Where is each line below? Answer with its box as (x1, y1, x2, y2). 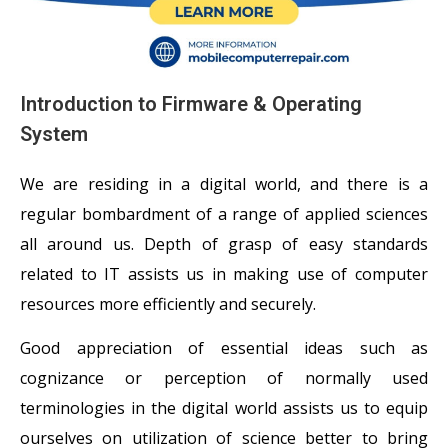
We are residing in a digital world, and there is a (20, 173, 428, 195)
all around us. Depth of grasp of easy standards (20, 233, 428, 255)
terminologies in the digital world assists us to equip (20, 397, 428, 420)
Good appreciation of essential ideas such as (20, 337, 428, 360)
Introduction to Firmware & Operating (20, 92, 362, 116)
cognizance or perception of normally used (20, 367, 428, 390)
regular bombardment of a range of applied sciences (20, 203, 428, 225)
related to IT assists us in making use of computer (20, 263, 428, 285)
